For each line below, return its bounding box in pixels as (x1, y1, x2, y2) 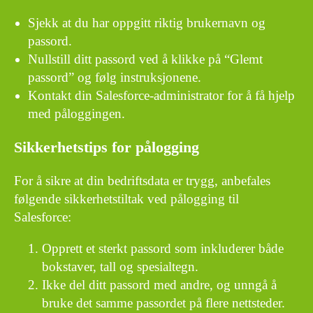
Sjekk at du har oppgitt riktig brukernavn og (28, 15, 266, 30)
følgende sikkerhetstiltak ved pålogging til (14, 191, 239, 207)
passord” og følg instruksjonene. (28, 69, 202, 85)
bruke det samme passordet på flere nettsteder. (42, 296, 285, 311)
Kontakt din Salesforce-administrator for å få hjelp (28, 87, 296, 103)
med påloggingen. (28, 105, 126, 121)
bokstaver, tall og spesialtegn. (42, 259, 198, 275)
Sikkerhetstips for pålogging (14, 138, 199, 156)
